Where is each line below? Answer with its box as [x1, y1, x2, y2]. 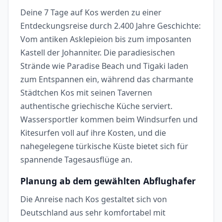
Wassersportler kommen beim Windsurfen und [20, 114, 198, 125]
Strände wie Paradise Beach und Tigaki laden [20, 60, 188, 72]
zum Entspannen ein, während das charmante [20, 74, 193, 85]
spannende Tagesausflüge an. [20, 154, 132, 166]
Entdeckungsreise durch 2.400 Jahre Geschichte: [20, 20, 201, 32]
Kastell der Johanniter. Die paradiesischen [20, 47, 175, 58]
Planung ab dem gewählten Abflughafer [20, 174, 196, 187]
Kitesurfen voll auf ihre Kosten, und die [20, 127, 166, 139]
